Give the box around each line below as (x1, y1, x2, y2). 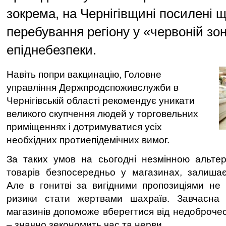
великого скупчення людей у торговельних (7, 108, 198, 119)
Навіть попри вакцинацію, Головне (7, 69, 161, 80)
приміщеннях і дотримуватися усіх (7, 122, 162, 132)
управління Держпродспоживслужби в (7, 82, 179, 93)
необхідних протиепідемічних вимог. (7, 135, 169, 145)
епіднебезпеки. (7, 43, 96, 57)
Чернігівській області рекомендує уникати (7, 95, 195, 106)
